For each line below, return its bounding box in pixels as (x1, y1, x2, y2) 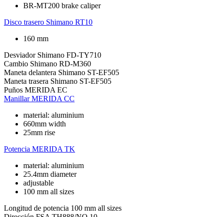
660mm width (23, 119, 66, 128)
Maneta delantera (4, 68, 56, 77)
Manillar (4, 94, 30, 103)
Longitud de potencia (4, 203, 69, 212)
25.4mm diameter (23, 170, 77, 178)
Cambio (4, 59, 28, 68)
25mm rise (23, 128, 55, 137)
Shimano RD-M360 (30, 59, 91, 68)
